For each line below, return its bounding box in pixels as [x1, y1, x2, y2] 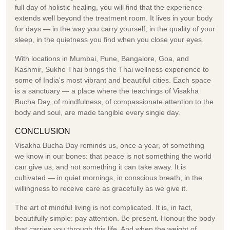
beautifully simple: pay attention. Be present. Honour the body [15, 214, 215, 222]
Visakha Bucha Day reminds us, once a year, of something [15, 141, 204, 149]
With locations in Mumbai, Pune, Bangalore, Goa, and [15, 54, 189, 63]
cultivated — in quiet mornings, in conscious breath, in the [15, 173, 202, 182]
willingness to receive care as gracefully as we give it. [15, 184, 187, 193]
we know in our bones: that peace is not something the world [15, 151, 212, 160]
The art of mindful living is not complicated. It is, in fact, [15, 203, 193, 212]
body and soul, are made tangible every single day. [15, 108, 180, 117]
